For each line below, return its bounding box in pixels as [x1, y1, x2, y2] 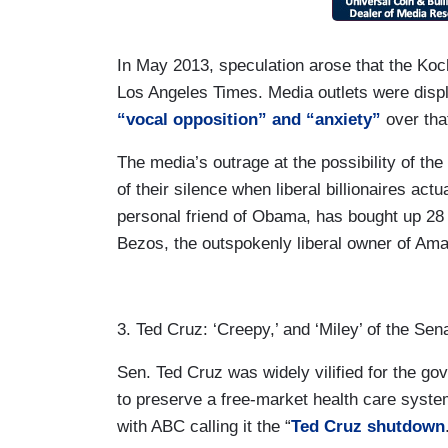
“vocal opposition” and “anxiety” [117, 109, 381, 129]
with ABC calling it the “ [117, 416, 291, 436]
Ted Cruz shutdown [291, 416, 445, 436]
